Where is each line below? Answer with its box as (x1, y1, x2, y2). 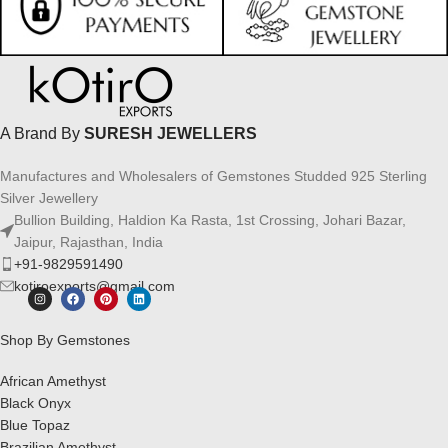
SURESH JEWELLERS (84, 125, 257, 143)
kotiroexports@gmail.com (14, 278, 175, 295)
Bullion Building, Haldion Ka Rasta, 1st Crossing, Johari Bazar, (14, 212, 406, 229)
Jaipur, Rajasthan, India (14, 234, 163, 251)
